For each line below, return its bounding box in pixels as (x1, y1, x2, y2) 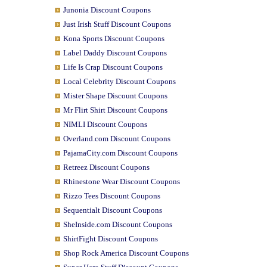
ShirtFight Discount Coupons (63, 234, 158, 243)
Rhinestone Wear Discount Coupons (63, 177, 180, 186)
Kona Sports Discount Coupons (63, 34, 164, 43)
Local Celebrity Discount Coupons (63, 77, 176, 86)
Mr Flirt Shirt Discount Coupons (63, 105, 167, 114)
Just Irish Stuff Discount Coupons (63, 20, 171, 29)
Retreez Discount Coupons (63, 163, 150, 172)
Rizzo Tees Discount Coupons (63, 191, 160, 200)
